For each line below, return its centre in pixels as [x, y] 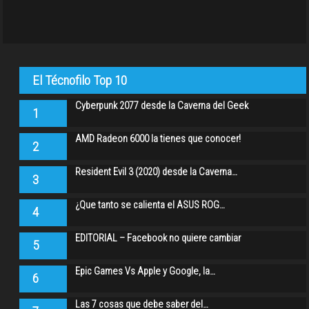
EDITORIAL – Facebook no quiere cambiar [158, 238]
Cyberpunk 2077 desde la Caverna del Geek [162, 106]
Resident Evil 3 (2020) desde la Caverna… [157, 172]
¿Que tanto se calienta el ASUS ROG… [150, 205]
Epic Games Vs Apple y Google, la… [146, 271]
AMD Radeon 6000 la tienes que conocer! [158, 139]
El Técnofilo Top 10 [80, 80]
